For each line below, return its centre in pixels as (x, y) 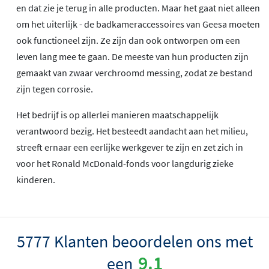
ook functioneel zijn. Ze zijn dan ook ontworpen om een (128, 40)
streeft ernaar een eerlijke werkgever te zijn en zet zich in (130, 147)
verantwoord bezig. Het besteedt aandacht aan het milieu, (132, 131)
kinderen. (36, 179)
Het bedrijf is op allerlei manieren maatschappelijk (117, 114)
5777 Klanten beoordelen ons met (134, 241)
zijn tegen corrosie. (55, 89)
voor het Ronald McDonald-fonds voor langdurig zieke (125, 163)
